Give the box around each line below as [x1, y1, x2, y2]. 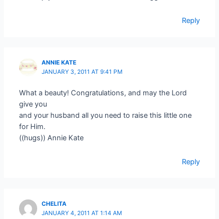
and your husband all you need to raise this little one [19, 110, 192, 120]
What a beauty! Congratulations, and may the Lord [19, 88, 187, 97]
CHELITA [42, 200, 67, 208]
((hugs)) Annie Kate [19, 133, 84, 142]
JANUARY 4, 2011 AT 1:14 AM [42, 210, 123, 217]
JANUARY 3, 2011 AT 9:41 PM [42, 68, 123, 76]
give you [19, 99, 47, 109]
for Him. [19, 122, 46, 131]
